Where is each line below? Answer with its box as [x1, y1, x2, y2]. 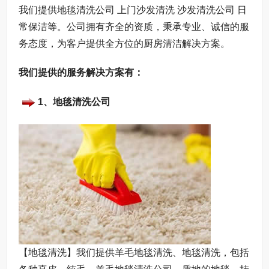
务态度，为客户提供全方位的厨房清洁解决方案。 [19, 38, 230, 49]
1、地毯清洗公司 [38, 97, 110, 107]
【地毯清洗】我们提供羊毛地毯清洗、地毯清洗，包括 [19, 247, 249, 258]
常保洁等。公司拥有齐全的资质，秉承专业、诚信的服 [19, 21, 249, 32]
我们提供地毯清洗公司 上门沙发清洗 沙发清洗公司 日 [19, 4, 247, 15]
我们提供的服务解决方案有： [19, 67, 144, 77]
